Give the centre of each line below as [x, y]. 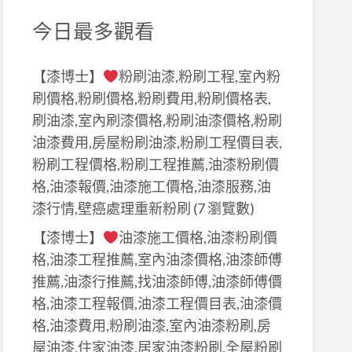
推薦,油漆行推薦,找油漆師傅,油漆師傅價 [157, 281]
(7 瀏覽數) [222, 209]
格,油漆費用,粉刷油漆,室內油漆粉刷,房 [151, 325]
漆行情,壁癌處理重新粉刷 [111, 209]
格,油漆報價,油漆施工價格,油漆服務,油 [151, 187]
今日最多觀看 [93, 30]
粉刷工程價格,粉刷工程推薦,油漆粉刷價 [155, 165]
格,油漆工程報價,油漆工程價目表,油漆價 [157, 303]
